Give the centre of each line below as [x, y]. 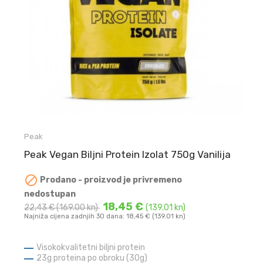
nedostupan [50, 194]
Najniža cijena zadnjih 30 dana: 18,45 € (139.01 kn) [105, 216]
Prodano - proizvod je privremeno [110, 180]
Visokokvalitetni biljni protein [91, 247]
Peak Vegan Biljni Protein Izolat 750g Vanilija [128, 154]
